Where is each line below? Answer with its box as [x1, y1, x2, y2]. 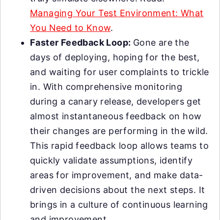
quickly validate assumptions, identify [30, 155, 193, 165]
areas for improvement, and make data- [30, 170, 203, 180]
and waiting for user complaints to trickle [30, 67, 209, 77]
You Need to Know [30, 23, 111, 33]
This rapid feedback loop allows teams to [30, 140, 209, 151]
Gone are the [133, 37, 190, 48]
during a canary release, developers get [30, 96, 201, 107]
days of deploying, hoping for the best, [30, 52, 200, 62]
